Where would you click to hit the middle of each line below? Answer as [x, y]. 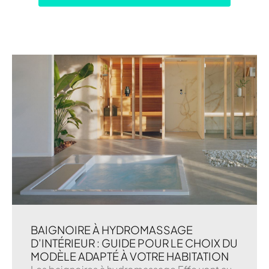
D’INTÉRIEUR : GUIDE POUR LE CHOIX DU [134, 243]
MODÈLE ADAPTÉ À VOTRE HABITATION [130, 256]
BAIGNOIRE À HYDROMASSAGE [112, 229]
